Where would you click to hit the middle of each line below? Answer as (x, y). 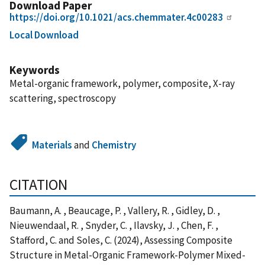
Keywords (35, 70)
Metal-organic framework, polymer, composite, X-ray (122, 83)
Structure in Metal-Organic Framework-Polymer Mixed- (127, 255)
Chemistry (114, 145)
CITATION (38, 184)
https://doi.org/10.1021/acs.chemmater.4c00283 (116, 17)
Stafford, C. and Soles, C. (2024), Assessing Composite (121, 240)
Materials (52, 145)
